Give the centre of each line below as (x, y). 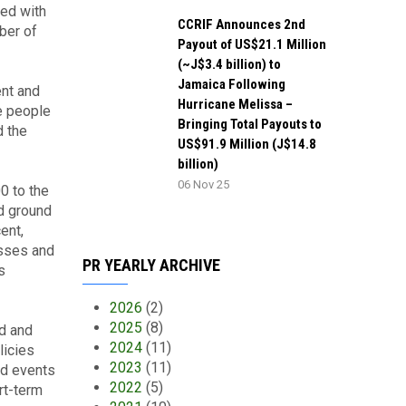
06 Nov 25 (203, 184)
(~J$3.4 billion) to (229, 64)
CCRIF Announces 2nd (242, 24)
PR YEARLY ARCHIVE (151, 265)
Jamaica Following (232, 84)
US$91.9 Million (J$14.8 (247, 144)
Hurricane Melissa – (235, 104)
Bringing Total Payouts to (250, 124)
